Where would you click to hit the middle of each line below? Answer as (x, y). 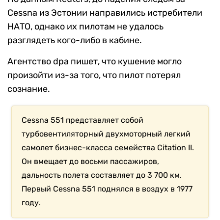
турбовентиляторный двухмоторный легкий (106, 134)
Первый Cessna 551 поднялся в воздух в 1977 (107, 189)
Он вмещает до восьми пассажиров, (91, 162)
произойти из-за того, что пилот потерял (94, 75)
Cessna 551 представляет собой (83, 120)
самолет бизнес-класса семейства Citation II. (108, 148)
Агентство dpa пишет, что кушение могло (95, 62)
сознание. (29, 89)
